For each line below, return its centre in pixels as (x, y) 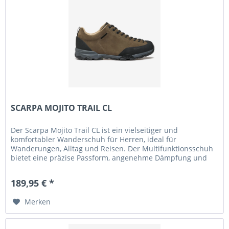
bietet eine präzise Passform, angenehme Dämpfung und (109, 158)
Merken (38, 202)
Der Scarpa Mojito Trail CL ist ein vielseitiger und (95, 130)
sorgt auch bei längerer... (54, 167)
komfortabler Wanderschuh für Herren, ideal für (94, 140)
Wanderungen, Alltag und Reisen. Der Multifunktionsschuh (112, 149)
